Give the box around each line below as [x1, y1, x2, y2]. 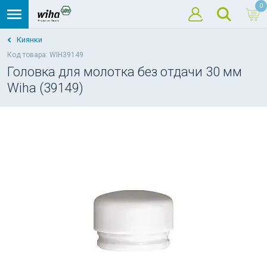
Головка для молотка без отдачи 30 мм [7, 64, 242, 79]
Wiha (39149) [7, 80, 83, 95]
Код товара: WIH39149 [7, 51, 83, 59]
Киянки [17, 35, 42, 44]
